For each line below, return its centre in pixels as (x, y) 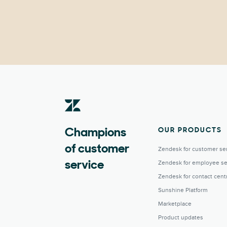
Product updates (181, 218)
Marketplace (175, 204)
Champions (96, 133)
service (84, 166)
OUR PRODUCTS (190, 130)
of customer (97, 149)
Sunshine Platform (183, 190)
